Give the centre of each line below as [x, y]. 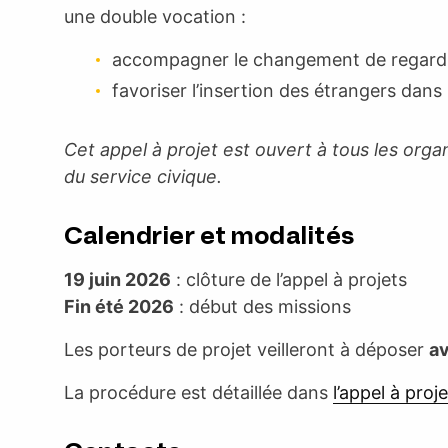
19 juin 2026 [117, 279]
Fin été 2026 [119, 306]
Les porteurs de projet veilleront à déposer [246, 349]
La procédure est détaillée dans [198, 392]
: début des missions [262, 306]
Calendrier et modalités [209, 235]
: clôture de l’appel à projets [289, 279]
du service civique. [143, 176]
